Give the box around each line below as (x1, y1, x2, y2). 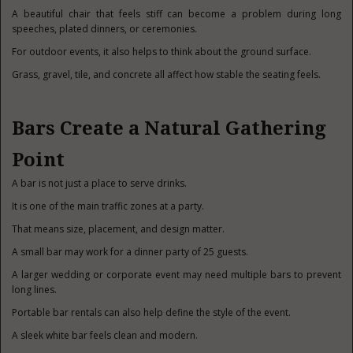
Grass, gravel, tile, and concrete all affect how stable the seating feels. (12, 68, 321, 81)
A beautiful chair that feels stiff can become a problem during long (12, 7, 341, 20)
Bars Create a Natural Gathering (12, 117, 327, 139)
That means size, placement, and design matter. (12, 222, 225, 236)
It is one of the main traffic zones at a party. (12, 199, 205, 213)
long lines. (12, 283, 58, 296)
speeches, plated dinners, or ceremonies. (12, 22, 198, 35)
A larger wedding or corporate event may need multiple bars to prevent (12, 268, 341, 281)
